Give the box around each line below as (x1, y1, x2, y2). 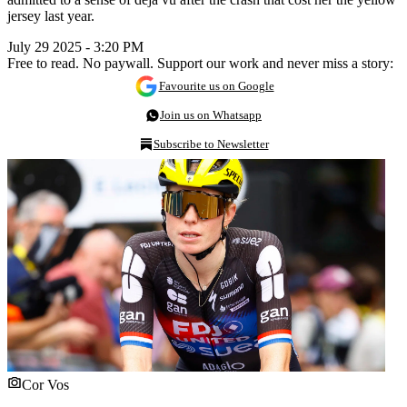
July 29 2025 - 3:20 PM (7, 38, 144, 55)
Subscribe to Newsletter (153, 136, 269, 151)
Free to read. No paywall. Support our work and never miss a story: (7, 55, 393, 71)
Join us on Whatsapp (160, 107, 262, 122)
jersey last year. (7, 7, 94, 24)
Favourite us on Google (158, 78, 274, 93)
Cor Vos (22, 376, 69, 392)
